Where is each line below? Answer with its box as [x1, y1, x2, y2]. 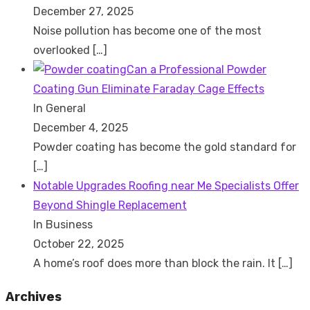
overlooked [33, 43, 93, 57]
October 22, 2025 [33, 237, 124, 250]
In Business [33, 217, 93, 231]
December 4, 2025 [33, 120, 128, 134]
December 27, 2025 [33, 4, 134, 18]
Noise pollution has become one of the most [33, 24, 262, 37]
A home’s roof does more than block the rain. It [33, 256, 278, 270]
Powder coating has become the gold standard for [33, 140, 296, 154]
